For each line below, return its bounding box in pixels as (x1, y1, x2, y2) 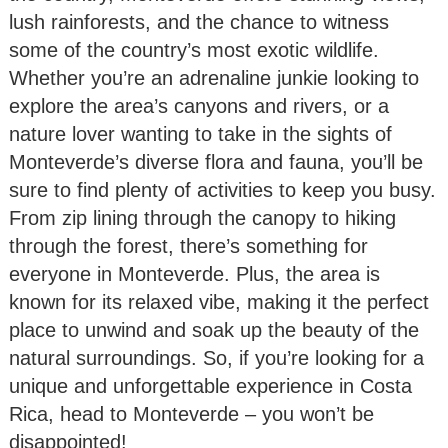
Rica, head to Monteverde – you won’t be (9, 402, 374, 425)
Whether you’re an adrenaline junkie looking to (9, 66, 419, 89)
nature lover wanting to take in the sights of (9, 122, 392, 145)
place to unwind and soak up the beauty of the (9, 318, 419, 341)
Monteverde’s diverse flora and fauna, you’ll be (9, 150, 423, 173)
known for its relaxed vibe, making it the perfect (9, 290, 429, 313)
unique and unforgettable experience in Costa (9, 374, 412, 397)
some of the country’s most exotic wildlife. (9, 38, 379, 61)
